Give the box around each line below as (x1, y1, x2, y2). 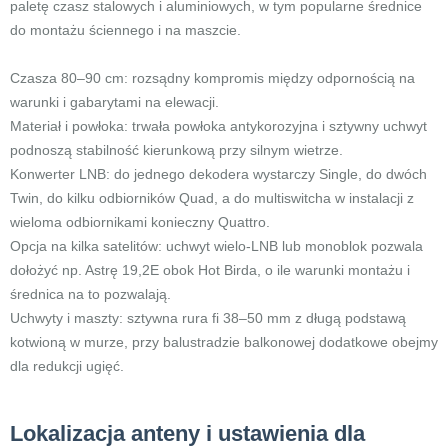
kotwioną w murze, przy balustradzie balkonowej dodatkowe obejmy (10, 334, 438, 350)
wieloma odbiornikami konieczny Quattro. (10, 214, 270, 230)
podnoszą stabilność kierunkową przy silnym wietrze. (10, 142, 343, 158)
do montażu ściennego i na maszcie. (10, 22, 241, 38)
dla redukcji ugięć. (10, 358, 124, 374)
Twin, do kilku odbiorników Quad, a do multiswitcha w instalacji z (10, 190, 414, 206)
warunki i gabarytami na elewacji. (10, 94, 219, 110)
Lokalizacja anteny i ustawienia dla (10, 421, 365, 446)
